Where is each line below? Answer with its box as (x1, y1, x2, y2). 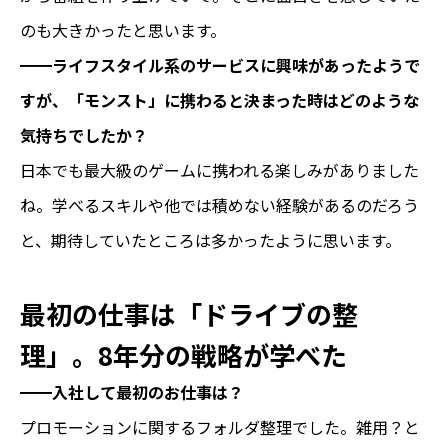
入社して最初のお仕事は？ (52, 380, 244, 405)
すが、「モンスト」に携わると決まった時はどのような (20, 88, 419, 113)
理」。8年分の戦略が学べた (20, 336, 347, 374)
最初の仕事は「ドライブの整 (20, 295, 358, 333)
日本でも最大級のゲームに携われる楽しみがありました (20, 158, 419, 183)
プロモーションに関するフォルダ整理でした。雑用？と (20, 415, 420, 440)
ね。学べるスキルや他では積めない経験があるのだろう (20, 193, 419, 218)
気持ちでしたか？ (20, 123, 148, 148)
